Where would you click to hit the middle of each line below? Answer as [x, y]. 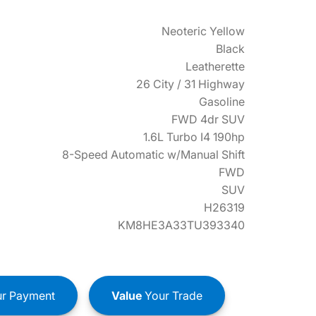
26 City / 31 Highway [190, 84]
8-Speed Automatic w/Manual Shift [153, 154]
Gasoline [222, 102]
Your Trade [172, 295]
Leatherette [215, 66]
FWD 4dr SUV [208, 119]
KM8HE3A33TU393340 [181, 225]
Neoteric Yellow [203, 31]
